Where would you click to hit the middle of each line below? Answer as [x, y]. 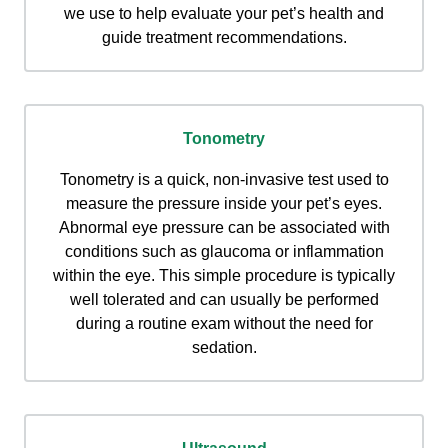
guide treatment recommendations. [224, 38]
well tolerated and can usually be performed [224, 300]
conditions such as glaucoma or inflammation [224, 252]
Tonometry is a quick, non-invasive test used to [224, 180]
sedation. [224, 348]
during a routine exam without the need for [224, 324]
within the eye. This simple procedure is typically [224, 276]
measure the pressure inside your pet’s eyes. [224, 204]
